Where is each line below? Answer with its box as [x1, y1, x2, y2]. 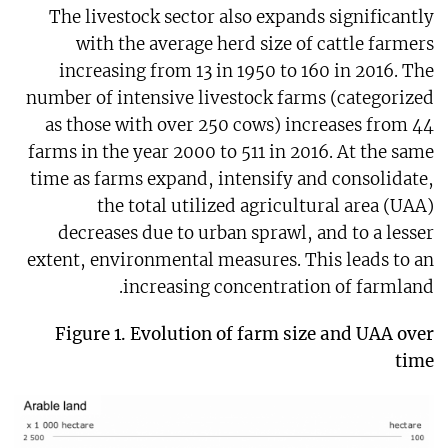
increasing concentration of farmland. [123, 276, 435, 299]
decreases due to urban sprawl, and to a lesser [58, 222, 435, 245]
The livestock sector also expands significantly [49, 6, 435, 29]
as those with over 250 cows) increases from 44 [45, 114, 435, 137]
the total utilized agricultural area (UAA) [97, 195, 435, 218]
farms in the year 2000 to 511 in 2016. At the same [28, 141, 435, 164]
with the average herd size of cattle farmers [76, 33, 435, 56]
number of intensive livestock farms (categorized [26, 87, 435, 110]
